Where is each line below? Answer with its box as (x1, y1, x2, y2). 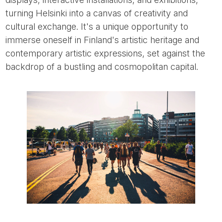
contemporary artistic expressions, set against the (5, 48, 206, 59)
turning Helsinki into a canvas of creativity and (5, 8, 188, 19)
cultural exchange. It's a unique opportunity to (5, 21, 189, 32)
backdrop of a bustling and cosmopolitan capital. (5, 61, 199, 72)
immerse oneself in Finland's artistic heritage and (5, 35, 200, 46)
